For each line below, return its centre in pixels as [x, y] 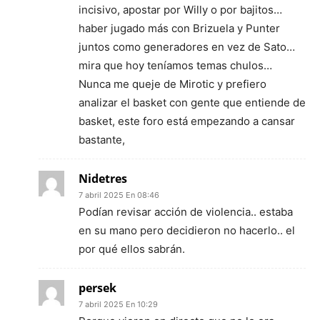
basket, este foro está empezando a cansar [187, 121]
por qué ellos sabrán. [132, 249]
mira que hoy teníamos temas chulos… [175, 65]
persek [97, 287]
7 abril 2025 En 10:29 [118, 304]
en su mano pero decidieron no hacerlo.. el [187, 230]
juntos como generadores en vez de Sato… [187, 46]
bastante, [102, 139]
